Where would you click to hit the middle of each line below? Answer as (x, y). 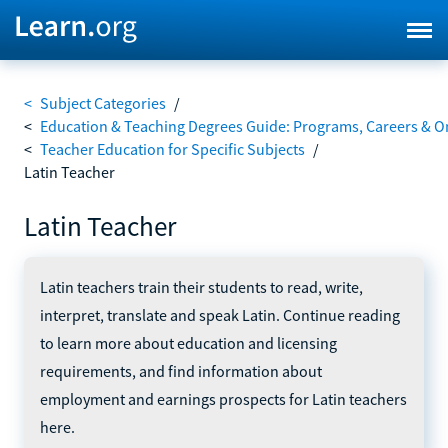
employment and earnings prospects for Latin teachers (223, 398)
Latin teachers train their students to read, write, (201, 286)
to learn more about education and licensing (188, 342)
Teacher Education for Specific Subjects (172, 149)
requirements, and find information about (181, 370)
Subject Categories (103, 103)
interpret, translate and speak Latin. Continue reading (220, 314)
